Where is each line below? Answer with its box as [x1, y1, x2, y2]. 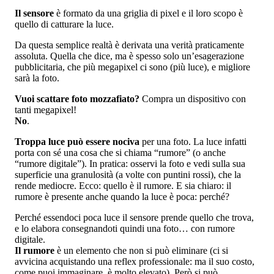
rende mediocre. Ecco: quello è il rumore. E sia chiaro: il [15, 180, 231, 191]
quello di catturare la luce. [15, 19, 114, 30]
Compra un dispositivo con [139, 94, 246, 105]
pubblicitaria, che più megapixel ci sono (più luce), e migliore [15, 62, 250, 73]
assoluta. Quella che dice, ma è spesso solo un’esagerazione [15, 51, 244, 62]
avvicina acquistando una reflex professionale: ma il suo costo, [15, 256, 254, 267]
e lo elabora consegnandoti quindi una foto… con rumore [15, 223, 235, 234]
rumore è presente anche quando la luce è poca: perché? [15, 191, 229, 202]
